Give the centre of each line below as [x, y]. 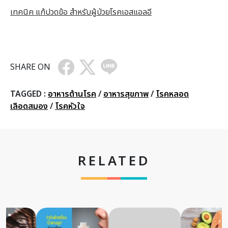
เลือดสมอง [29, 106]
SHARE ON [30, 67]
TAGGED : [29, 94]
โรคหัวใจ [70, 106]
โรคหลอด [172, 94]
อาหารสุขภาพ [126, 94]
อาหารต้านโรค [72, 94]
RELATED [114, 161]
